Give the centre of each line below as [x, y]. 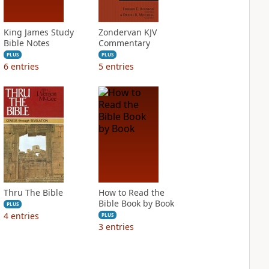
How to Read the [131, 192]
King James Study [38, 32]
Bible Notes [26, 43]
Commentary [124, 43]
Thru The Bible [33, 192]
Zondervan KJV [127, 32]
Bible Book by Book [136, 203]
